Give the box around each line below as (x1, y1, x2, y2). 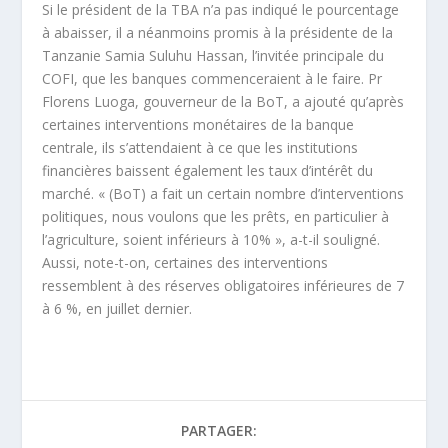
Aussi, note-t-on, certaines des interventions (42, 252, 329, 272)
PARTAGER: (181, 420, 257, 440)
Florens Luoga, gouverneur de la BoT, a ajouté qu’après (42, 91, 405, 111)
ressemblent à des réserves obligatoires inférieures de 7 (42, 275, 405, 295)
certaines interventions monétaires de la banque (42, 114, 355, 134)
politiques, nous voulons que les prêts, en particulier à (42, 206, 390, 226)
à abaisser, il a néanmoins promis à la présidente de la (42, 22, 394, 42)
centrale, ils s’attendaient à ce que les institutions (42, 137, 359, 157)
